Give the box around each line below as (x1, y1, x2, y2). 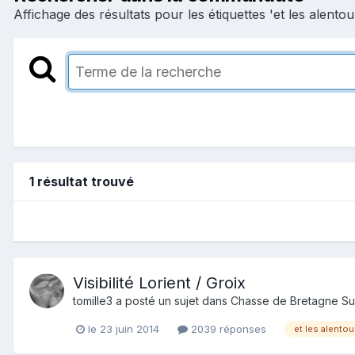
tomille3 (73, 293, 113, 307)
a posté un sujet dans (113, 293, 231, 307)
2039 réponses (188, 322, 266, 335)
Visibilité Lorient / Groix (73, 273, 246, 292)
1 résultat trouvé (29, 173, 134, 189)
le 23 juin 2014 (88, 322, 159, 335)
